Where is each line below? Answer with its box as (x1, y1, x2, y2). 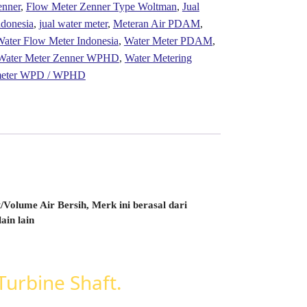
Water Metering (124, 51, 192, 64)
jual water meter (38, 17, 108, 29)
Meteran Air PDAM (112, 17, 200, 29)
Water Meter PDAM (123, 34, 212, 47)
